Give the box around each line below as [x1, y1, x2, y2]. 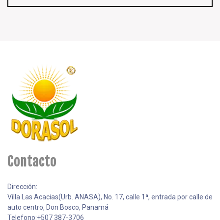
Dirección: [7, 183, 37, 191]
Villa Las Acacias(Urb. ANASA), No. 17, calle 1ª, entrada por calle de [7, 193, 213, 201]
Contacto [7, 154, 56, 170]
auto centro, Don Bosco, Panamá [7, 203, 109, 212]
